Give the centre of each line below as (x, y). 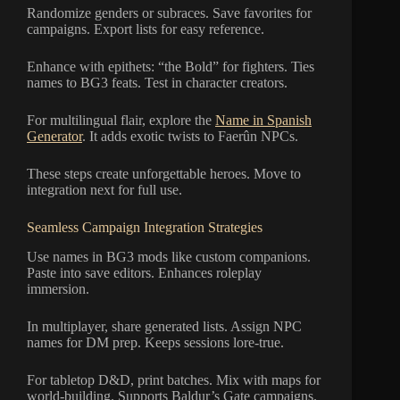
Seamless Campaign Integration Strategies (145, 227)
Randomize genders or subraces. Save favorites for (169, 12)
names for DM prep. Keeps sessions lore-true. (155, 342)
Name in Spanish (263, 120)
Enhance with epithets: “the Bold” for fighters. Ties (171, 66)
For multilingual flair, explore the (121, 120)
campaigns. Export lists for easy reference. (146, 29)
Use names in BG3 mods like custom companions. (169, 256)
